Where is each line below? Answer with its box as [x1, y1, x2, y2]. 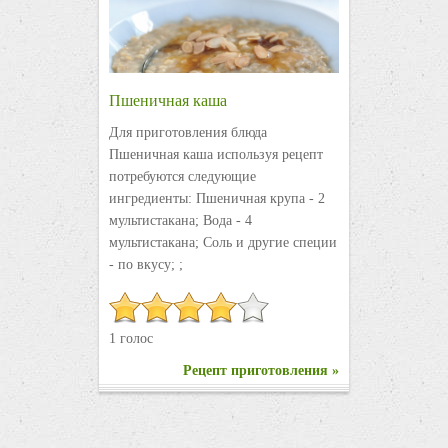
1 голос [109, 331, 153, 347]
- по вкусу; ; [109, 257, 183, 273]
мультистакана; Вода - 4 [109, 213, 252, 229]
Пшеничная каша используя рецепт [109, 147, 323, 163]
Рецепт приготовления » [183, 363, 339, 379]
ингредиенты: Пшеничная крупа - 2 [109, 191, 325, 207]
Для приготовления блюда [109, 125, 267, 141]
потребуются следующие [109, 169, 256, 185]
